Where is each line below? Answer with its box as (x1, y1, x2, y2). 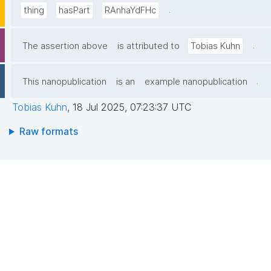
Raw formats (19, 125, 78, 138)
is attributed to (117, 41, 180, 52)
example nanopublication (145, 76, 247, 88)
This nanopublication (22, 76, 106, 88)
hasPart (59, 5, 90, 16)
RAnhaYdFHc (105, 5, 156, 16)
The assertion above (22, 41, 108, 52)
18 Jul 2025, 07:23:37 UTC (73, 101, 191, 114)
